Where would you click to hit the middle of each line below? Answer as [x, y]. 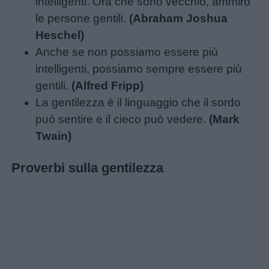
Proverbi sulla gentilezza [88, 168]
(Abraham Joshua [179, 18]
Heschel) [60, 35]
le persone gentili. [83, 18]
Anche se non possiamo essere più [127, 52]
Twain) [54, 136]
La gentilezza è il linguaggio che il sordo [138, 102]
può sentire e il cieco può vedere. [122, 119]
